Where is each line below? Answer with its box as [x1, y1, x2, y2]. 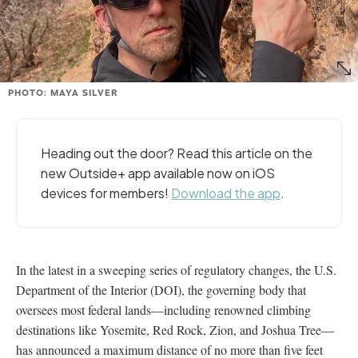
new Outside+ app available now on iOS [41, 164, 275, 181]
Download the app [171, 184, 280, 201]
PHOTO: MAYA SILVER [8, 85, 118, 98]
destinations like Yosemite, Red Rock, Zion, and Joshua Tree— [16, 320, 334, 338]
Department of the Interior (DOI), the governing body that [16, 280, 306, 298]
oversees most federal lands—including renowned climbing [16, 300, 311, 318]
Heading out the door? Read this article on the [41, 144, 312, 161]
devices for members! [41, 184, 171, 201]
